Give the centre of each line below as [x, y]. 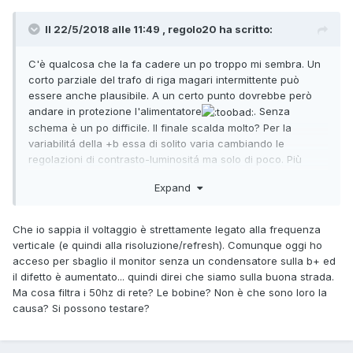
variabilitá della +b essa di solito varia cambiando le [156, 144]
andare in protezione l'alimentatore [115, 111]
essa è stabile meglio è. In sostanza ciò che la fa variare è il [176, 175]
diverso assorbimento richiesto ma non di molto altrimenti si [175, 191]
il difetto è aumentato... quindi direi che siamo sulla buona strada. [173, 277]
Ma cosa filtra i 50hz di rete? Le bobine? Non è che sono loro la [170, 293]
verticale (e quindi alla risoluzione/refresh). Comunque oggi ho [167, 245]
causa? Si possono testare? [81, 308]
